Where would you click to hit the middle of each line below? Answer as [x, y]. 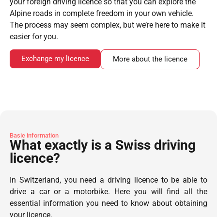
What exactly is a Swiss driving [103, 145]
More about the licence [150, 59]
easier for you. [34, 36]
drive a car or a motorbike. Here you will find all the [108, 191]
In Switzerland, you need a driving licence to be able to [108, 180]
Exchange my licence [55, 59]
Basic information [34, 135]
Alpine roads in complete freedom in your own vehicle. [102, 13]
